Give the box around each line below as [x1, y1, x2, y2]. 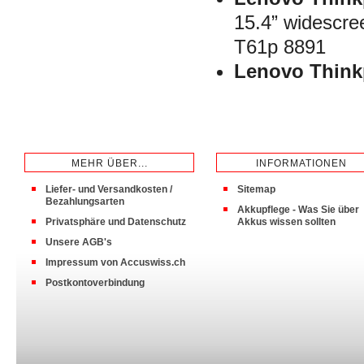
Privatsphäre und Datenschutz [45, 215, 186, 227]
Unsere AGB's [45, 236, 112, 248]
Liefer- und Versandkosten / [45, 183, 172, 195]
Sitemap [237, 183, 275, 195]
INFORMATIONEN [255, 157, 347, 169]
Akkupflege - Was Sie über [237, 203, 359, 215]
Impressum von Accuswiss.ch [45, 256, 185, 268]
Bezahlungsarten [45, 195, 124, 207]
